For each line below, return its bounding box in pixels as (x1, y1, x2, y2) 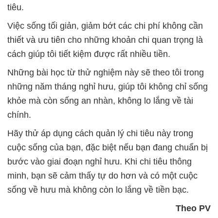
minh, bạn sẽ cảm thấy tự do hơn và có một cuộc (7, 171, 198, 181)
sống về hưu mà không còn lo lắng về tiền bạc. (7, 185, 189, 195)
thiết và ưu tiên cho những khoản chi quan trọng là (7, 35, 203, 45)
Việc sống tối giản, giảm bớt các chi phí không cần (7, 21, 203, 31)
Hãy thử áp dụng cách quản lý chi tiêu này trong (7, 128, 193, 139)
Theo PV (176, 203, 211, 214)
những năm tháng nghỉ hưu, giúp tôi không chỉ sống (7, 82, 208, 92)
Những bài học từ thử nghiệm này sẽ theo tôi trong (7, 68, 204, 78)
